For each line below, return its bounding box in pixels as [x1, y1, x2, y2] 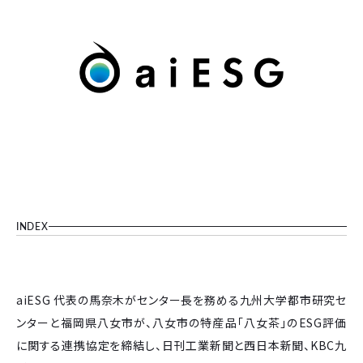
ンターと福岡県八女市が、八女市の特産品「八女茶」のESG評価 [16, 314, 347, 331]
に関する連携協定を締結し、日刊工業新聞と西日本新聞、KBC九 [16, 336, 347, 353]
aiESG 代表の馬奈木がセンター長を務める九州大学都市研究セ [16, 291, 347, 308]
